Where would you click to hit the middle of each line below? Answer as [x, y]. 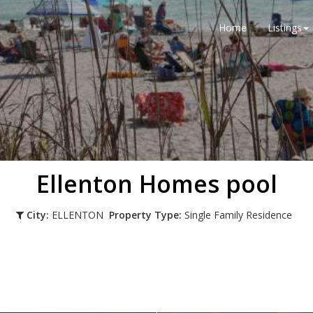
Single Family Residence [239, 215]
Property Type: [145, 215]
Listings [285, 28]
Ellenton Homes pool [156, 184]
